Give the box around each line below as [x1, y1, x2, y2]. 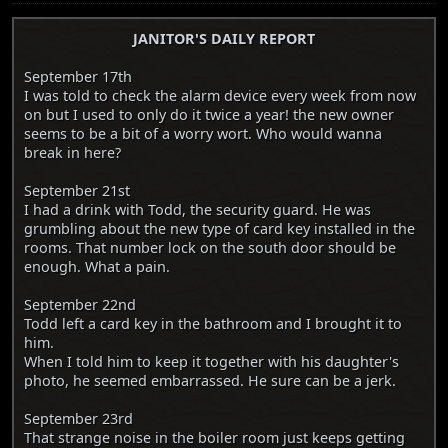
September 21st [24, 181, 130, 201]
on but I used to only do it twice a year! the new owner [24, 105, 394, 125]
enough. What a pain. [24, 257, 170, 277]
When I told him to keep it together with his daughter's [24, 352, 399, 372]
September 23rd [24, 409, 133, 429]
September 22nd [24, 295, 136, 315]
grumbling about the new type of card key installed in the [24, 219, 415, 239]
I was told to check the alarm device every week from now [24, 86, 416, 106]
